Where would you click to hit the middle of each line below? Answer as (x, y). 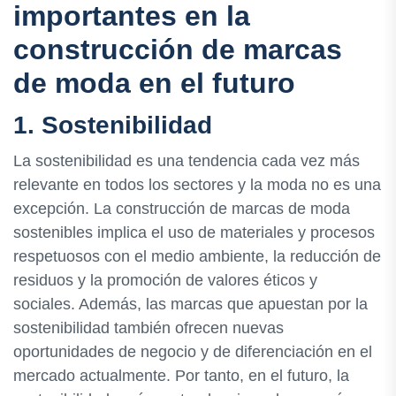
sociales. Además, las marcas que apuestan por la (190, 304)
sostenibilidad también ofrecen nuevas (148, 327)
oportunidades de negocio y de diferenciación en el (193, 351)
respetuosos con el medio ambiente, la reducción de (197, 256)
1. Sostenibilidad (113, 125)
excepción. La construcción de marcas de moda (182, 208)
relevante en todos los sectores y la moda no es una (197, 184)
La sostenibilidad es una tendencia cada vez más (187, 160)
